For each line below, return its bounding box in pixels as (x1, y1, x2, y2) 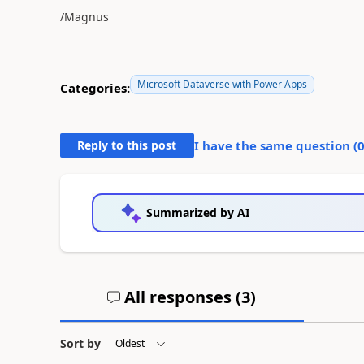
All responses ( (120, 286, 242, 308)
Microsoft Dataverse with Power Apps (136, 77, 307, 91)
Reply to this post (77, 137, 177, 153)
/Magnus (59, 9, 109, 24)
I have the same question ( (193, 137, 357, 154)
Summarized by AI (145, 205, 249, 220)
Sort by (59, 336, 101, 351)
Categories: (59, 79, 130, 96)
